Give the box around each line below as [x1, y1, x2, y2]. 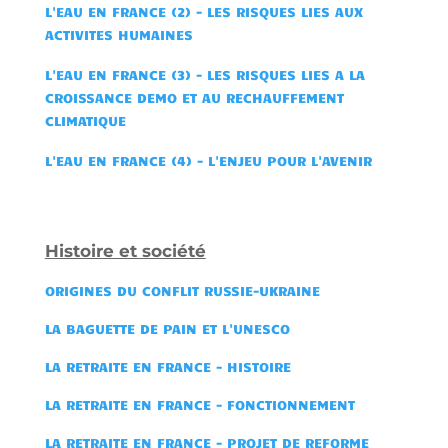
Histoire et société [44, 240, 206, 261]
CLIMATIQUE [44, 111, 126, 129]
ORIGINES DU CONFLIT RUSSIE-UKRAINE [44, 281, 320, 299]
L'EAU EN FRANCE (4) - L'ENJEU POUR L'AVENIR [44, 151, 372, 169]
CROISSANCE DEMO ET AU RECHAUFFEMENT [44, 88, 344, 106]
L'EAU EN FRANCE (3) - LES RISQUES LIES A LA [44, 65, 365, 83]
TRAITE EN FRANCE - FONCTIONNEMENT [82, 395, 355, 413]
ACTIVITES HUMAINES [44, 25, 193, 43]
